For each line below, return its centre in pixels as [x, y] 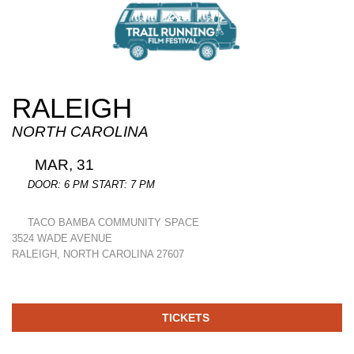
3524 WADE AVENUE [62, 238]
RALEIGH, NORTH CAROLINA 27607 [98, 254]
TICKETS [184, 317]
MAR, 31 [62, 164]
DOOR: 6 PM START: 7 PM [90, 184]
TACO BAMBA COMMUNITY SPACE [112, 222]
